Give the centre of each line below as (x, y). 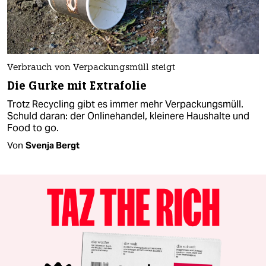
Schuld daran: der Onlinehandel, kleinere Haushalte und (128, 116)
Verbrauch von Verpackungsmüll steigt (91, 68)
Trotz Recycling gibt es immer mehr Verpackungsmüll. (125, 104)
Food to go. (33, 128)
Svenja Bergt (53, 145)
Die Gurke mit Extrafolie (77, 85)
